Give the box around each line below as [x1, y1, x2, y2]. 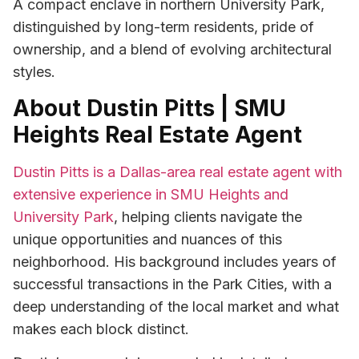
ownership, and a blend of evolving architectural [13, 41, 332, 58]
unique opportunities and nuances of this [13, 230, 282, 248]
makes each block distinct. [13, 320, 189, 337]
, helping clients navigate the [114, 208, 302, 225]
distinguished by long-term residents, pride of [13, 18, 314, 36]
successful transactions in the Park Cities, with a [13, 275, 332, 292]
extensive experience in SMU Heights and [13, 185, 288, 203]
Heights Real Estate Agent [13, 120, 302, 148]
